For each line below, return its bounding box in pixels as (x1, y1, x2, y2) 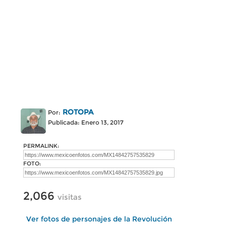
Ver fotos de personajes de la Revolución (26, 214, 172, 223)
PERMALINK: (23, 142, 59, 149)
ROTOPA (63, 107, 93, 117)
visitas (58, 192, 82, 202)
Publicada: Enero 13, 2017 (48, 119, 124, 126)
